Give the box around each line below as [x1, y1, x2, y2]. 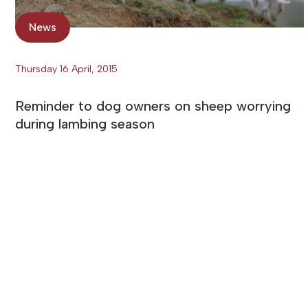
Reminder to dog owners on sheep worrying [15, 97, 291, 114]
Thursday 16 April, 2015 [15, 63, 118, 75]
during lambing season [15, 115, 155, 132]
